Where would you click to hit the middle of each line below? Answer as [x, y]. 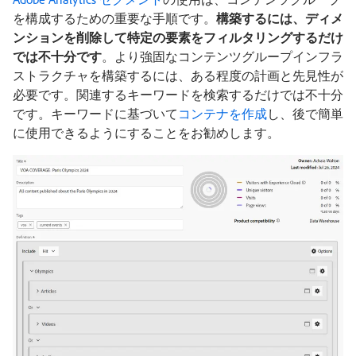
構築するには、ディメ [280, 18]
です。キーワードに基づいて [95, 114]
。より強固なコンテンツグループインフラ [222, 56]
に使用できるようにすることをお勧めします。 [146, 133]
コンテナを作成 [222, 114]
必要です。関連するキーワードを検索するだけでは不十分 [178, 95]
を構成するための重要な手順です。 [114, 18]
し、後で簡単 [305, 114]
